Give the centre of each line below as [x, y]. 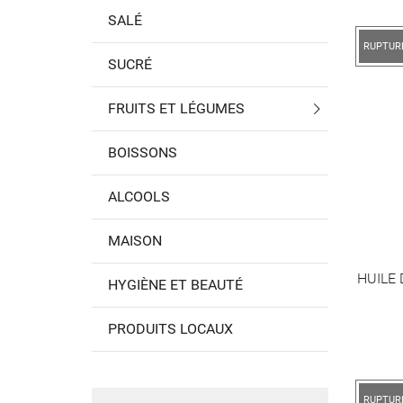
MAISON [135, 241]
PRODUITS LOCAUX [170, 329]
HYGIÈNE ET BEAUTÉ [175, 285]
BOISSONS [143, 153]
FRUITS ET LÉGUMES [176, 109]
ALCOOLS [139, 197]
